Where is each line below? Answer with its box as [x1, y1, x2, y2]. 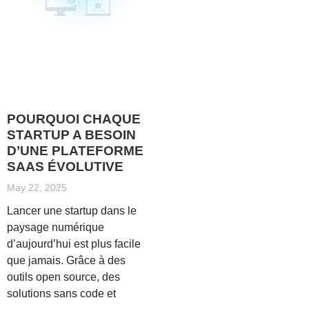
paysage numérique [7, 221, 104, 234]
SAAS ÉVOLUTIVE [7, 159, 123, 175]
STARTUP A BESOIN [7, 128, 136, 143]
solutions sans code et [7, 288, 116, 300]
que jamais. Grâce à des [7, 255, 126, 267]
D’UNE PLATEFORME [7, 143, 143, 159]
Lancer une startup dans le [7, 205, 137, 217]
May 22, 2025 [7, 182, 67, 194]
